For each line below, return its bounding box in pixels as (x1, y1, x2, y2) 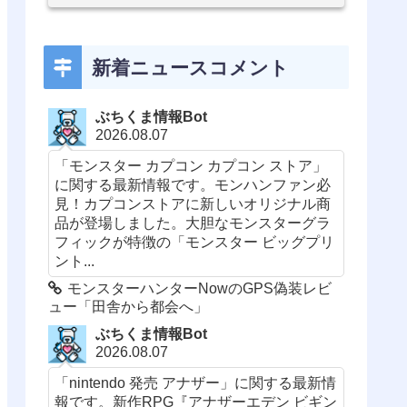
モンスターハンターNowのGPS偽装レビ (67, 280, 333, 296)
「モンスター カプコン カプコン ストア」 (55, 156, 328, 174)
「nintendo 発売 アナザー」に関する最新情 (55, 373, 337, 391)
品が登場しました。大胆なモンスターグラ (55, 213, 332, 231)
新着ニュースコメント (91, 56, 289, 78)
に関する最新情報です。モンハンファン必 (55, 175, 332, 193)
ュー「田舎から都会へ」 (48, 298, 209, 314)
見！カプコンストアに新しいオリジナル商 (55, 194, 332, 212)
